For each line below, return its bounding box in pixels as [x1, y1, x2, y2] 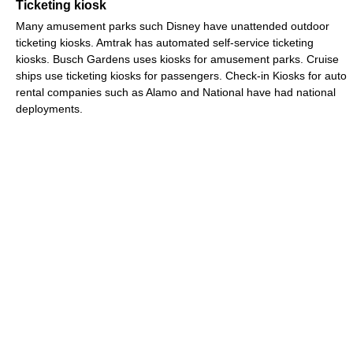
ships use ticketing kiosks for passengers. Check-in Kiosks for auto [16, 69, 347, 83]
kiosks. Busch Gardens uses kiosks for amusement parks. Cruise [16, 53, 339, 66]
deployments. [16, 102, 83, 116]
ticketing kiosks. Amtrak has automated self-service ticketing [16, 36, 314, 50]
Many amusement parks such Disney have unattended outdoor [16, 20, 329, 33]
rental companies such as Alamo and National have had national [16, 86, 336, 99]
